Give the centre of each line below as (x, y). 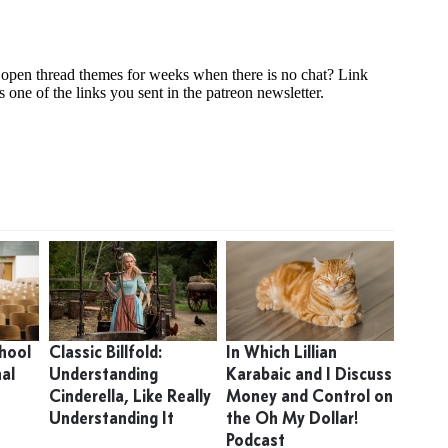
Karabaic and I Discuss (308, 374)
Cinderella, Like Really (129, 396)
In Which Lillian (281, 352)
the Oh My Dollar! (292, 418)
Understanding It (111, 418)
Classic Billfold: (105, 352)
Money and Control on (309, 396)
